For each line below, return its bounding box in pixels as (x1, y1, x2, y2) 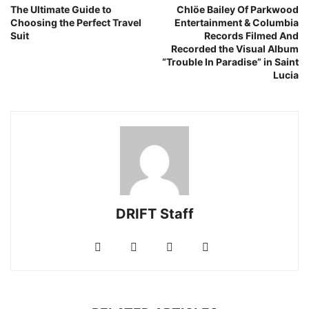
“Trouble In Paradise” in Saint (162, 55, 299, 68)
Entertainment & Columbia (175, 16, 299, 28)
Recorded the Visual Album (171, 42, 299, 54)
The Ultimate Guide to (10, 3, 112, 15)
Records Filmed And (204, 29, 299, 41)
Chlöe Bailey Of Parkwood (177, 3, 299, 15)
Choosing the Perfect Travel (10, 16, 141, 28)
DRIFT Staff (115, 205, 194, 222)
